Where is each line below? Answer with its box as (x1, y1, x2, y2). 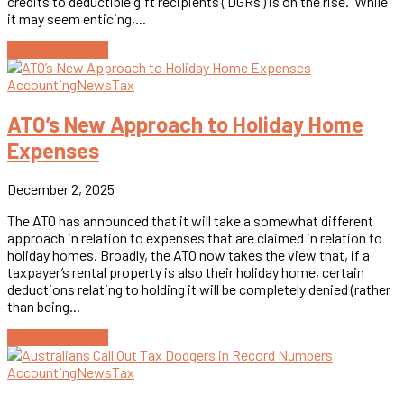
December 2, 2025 (7, 180, 115, 198)
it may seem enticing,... (7, 9, 146, 27)
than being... (7, 298, 80, 316)
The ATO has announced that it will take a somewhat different (7, 212, 373, 230)
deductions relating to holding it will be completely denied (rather (7, 280, 390, 298)
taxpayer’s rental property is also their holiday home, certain (7, 263, 364, 281)
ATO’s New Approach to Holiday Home (7, 110, 363, 137)
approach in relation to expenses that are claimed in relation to (7, 229, 382, 247)
